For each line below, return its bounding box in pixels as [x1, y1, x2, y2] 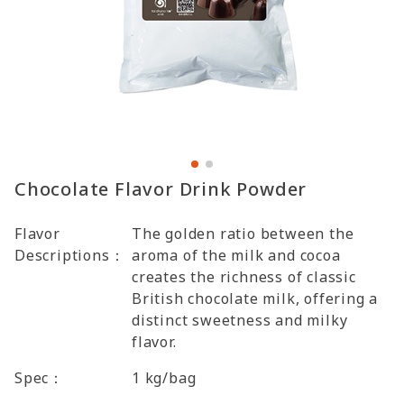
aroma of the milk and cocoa [132, 245, 341, 265]
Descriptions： [14, 245, 125, 265]
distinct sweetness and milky [132, 310, 348, 330]
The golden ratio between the [132, 224, 354, 243]
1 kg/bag [132, 368, 197, 388]
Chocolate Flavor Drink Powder [14, 177, 308, 201]
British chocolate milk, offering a [132, 289, 379, 308]
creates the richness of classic [132, 267, 356, 287]
